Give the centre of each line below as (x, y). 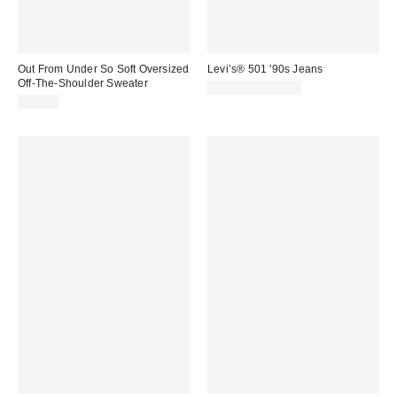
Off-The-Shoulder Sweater (83, 84)
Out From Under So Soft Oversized (104, 70)
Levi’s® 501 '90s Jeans (265, 70)
